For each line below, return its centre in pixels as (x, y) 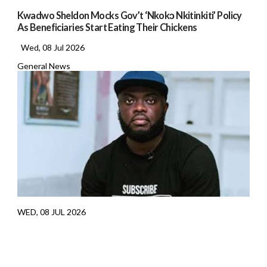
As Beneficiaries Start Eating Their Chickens (107, 27)
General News (44, 66)
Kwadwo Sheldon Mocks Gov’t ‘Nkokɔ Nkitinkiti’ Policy (129, 15)
